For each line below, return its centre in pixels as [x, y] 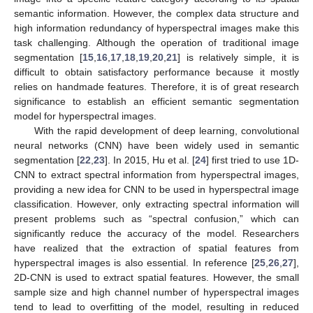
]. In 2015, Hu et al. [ [150, 160]
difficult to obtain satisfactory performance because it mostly [156, 72]
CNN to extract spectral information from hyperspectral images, [156, 174]
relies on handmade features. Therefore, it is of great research [156, 86]
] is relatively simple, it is [239, 57]
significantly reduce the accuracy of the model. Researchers [156, 233]
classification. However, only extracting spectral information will [156, 204]
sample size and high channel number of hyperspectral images [156, 292]
